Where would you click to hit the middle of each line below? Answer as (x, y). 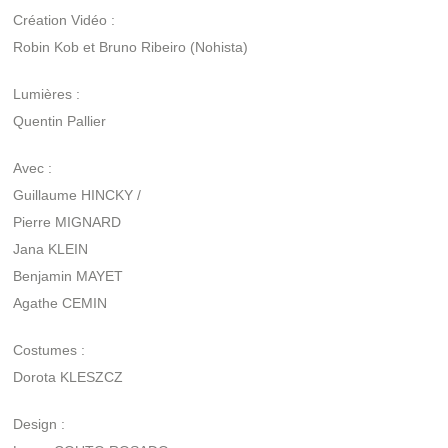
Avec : (33, 167)
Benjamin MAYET (68, 275)
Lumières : (47, 93)
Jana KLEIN (51, 248)
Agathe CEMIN (60, 302)
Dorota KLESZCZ (68, 376)
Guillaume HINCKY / (77, 194)
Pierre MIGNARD (67, 221)
